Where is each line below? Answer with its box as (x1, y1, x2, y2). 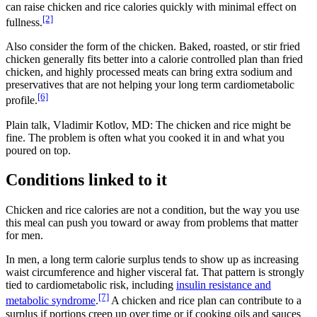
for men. (6, 229, 43, 242)
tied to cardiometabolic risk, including (6, 279, 176, 292)
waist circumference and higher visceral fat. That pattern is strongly (6, 266, 304, 279)
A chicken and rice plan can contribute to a (109, 294, 301, 307)
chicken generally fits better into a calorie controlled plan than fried (6, 53, 303, 66)
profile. (6, 94, 38, 107)
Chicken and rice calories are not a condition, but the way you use (6, 204, 299, 217)
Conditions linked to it (6, 171, 167, 190)
